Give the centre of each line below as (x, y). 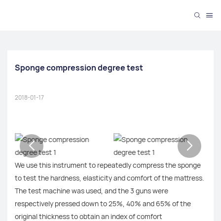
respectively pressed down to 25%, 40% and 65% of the (103, 203)
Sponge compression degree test (79, 68)
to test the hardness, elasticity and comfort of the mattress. (110, 178)
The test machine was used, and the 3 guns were (92, 190)
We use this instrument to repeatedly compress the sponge (108, 165)
